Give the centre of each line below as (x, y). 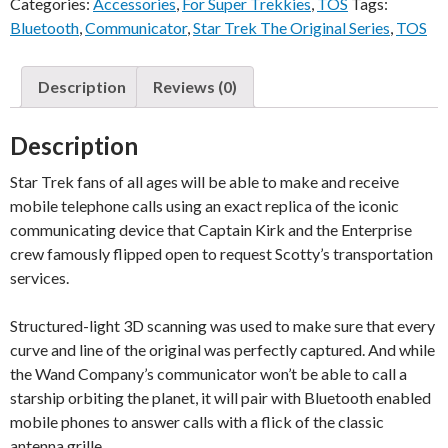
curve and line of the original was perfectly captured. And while (222, 350)
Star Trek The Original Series (291, 28)
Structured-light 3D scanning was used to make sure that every (222, 326)
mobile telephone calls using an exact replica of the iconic (204, 206)
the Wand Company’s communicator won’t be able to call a (208, 374)
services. (39, 278)
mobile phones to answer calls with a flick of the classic (197, 422)
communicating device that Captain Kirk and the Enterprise (211, 230)
